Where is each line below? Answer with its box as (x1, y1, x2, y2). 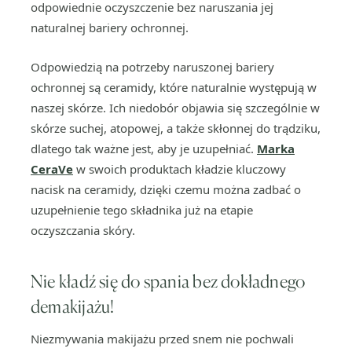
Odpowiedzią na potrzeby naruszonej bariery (31, 59, 274, 75)
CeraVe (31, 161, 73, 177)
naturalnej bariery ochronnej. (31, 20, 189, 35)
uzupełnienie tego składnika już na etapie (31, 202, 253, 218)
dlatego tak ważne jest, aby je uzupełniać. (31, 141, 257, 156)
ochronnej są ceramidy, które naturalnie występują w (31, 79, 317, 95)
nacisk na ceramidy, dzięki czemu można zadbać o (31, 181, 301, 197)
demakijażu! (31, 295, 115, 317)
